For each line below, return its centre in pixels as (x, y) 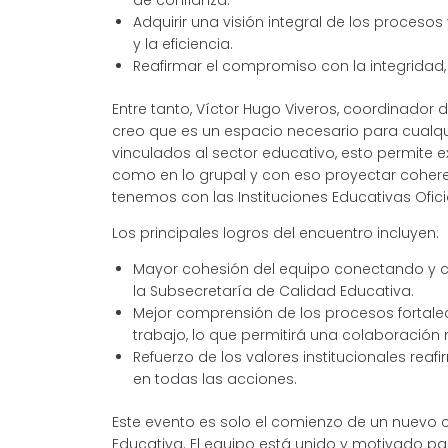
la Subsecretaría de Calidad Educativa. (273, 290)
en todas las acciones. (215, 378)
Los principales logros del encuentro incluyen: (275, 232)
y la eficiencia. (183, 43)
